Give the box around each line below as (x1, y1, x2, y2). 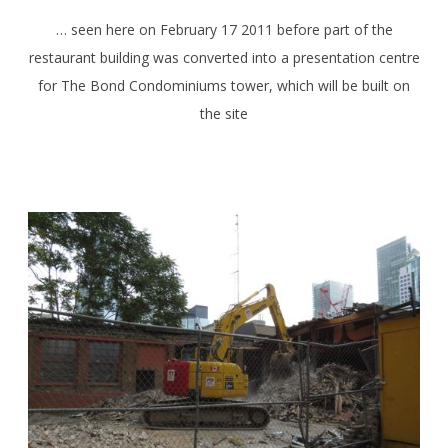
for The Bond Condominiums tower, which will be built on (38, 76, 410, 96)
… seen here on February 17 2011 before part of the (55, 20, 393, 40)
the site (200, 104, 248, 124)
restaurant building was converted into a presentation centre (28, 48, 420, 68)
